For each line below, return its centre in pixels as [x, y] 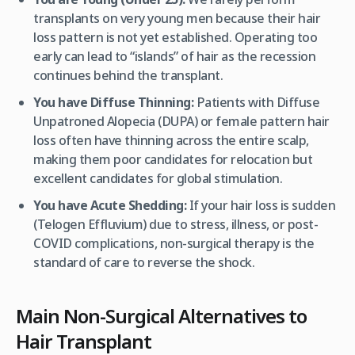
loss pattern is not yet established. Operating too [176, 37]
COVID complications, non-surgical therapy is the [174, 243]
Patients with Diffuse [257, 102]
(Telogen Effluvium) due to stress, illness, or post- [176, 224]
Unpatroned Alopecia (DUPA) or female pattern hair [181, 121]
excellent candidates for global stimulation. [158, 178]
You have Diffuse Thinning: [114, 102]
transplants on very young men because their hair [177, 18]
